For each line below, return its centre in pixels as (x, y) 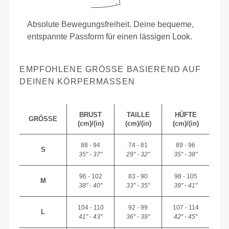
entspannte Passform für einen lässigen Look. (110, 36)
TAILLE (138, 114)
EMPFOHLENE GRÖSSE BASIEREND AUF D (110, 69)
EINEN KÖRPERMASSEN (71, 81)
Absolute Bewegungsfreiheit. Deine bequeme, (111, 24)
